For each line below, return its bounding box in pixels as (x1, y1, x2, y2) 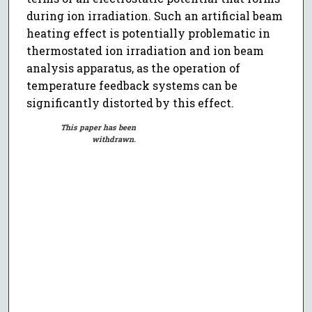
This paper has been (61, 122, 136, 133)
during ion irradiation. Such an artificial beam (26, 8, 283, 24)
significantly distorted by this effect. (26, 95, 234, 111)
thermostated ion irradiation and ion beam (26, 43, 264, 58)
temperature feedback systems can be (26, 78, 237, 93)
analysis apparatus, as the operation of (26, 61, 240, 76)
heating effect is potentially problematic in (26, 26, 270, 41)
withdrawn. (92, 134, 136, 145)
